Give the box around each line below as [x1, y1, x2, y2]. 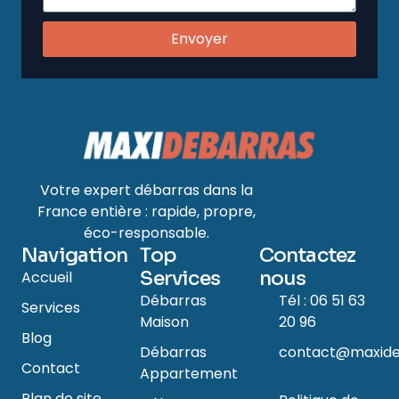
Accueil [21, 267, 72, 289]
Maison [140, 312, 190, 333]
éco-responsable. [83, 223, 209, 244]
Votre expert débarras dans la [39, 180, 253, 201]
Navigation [21, 243, 127, 268]
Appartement [140, 363, 239, 385]
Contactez [258, 243, 356, 268]
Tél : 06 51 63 [279, 290, 366, 312]
